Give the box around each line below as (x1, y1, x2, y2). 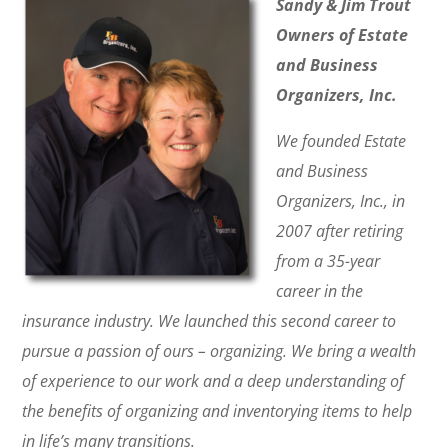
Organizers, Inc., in (276, 190, 406, 213)
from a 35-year (276, 250, 381, 273)
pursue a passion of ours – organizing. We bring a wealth (22, 340, 417, 363)
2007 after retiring (276, 220, 404, 243)
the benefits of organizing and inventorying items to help (22, 400, 413, 423)
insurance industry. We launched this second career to (22, 310, 397, 333)
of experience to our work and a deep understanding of (22, 370, 405, 393)
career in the (276, 280, 364, 303)
